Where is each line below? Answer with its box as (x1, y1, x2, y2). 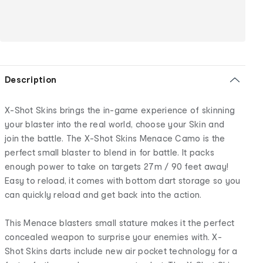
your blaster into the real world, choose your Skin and (5, 119, 225, 129)
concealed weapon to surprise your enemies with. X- (5, 231, 222, 242)
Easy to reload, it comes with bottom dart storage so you (5, 175, 241, 186)
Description (5, 74, 57, 85)
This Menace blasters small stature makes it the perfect (5, 217, 235, 228)
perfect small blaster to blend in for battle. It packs (5, 147, 215, 157)
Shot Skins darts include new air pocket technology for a (5, 245, 238, 256)
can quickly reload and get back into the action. (5, 189, 202, 200)
